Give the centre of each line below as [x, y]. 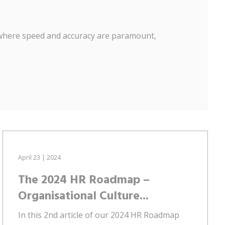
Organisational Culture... [83, 196]
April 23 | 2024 [39, 157]
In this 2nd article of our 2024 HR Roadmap [98, 215]
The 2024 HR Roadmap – [84, 180]
